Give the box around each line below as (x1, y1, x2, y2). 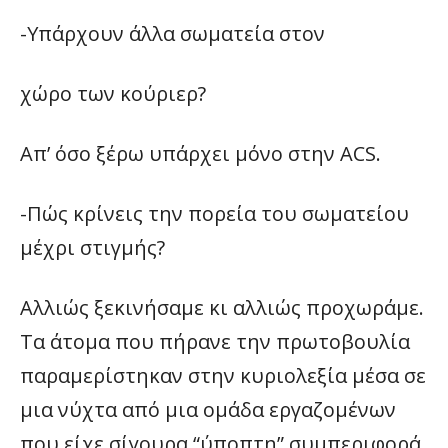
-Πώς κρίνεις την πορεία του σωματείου (20, 200, 409, 227)
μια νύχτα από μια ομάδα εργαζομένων (20, 396, 396, 423)
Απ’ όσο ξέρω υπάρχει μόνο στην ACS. (20, 140, 381, 167)
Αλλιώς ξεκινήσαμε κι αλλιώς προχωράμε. (20, 294, 424, 321)
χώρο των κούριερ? (20, 80, 206, 107)
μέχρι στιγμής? (20, 234, 165, 261)
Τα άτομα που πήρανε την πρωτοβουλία (20, 328, 410, 355)
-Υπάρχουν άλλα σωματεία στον (20, 20, 325, 47)
